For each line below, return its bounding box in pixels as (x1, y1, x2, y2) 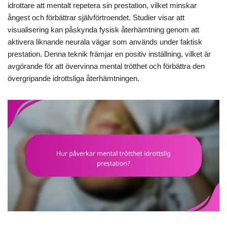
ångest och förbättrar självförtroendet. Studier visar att (8, 13, 184, 22)
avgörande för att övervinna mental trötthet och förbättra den (8, 62, 205, 71)
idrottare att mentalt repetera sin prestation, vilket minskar (8, 1, 197, 10)
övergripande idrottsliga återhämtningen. (8, 74, 139, 83)
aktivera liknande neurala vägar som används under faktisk (8, 37, 202, 47)
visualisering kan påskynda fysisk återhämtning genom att (8, 25, 199, 34)
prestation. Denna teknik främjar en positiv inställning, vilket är (8, 50, 211, 59)
